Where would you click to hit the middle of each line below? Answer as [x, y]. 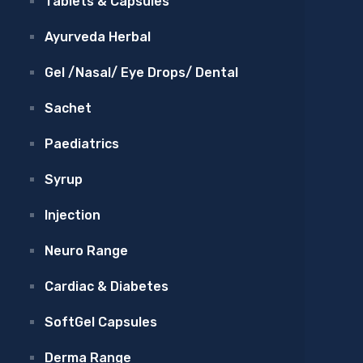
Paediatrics [82, 144]
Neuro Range [87, 251]
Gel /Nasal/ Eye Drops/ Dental [142, 73]
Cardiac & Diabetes [107, 287]
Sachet [68, 109]
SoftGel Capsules [101, 322]
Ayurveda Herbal [98, 37]
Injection [73, 216]
